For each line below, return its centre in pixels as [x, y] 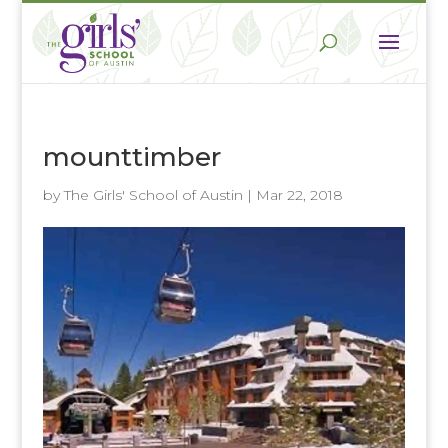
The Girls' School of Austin [153, 195]
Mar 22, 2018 [299, 195]
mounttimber [131, 157]
